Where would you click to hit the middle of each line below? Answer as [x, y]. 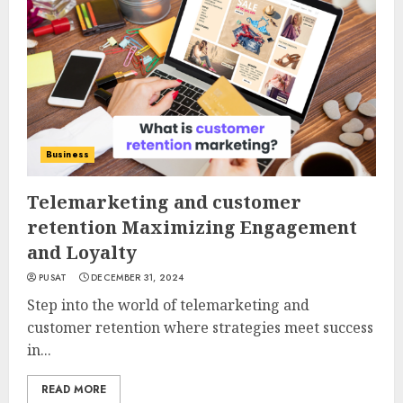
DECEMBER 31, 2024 [138, 278]
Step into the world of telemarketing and [168, 305]
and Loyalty [82, 252]
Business [67, 154]
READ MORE [74, 390]
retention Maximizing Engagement [192, 227]
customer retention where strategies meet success [200, 327]
